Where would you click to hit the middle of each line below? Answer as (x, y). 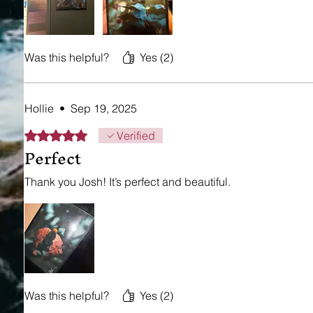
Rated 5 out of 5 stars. (78, 133)
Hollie (39, 108)
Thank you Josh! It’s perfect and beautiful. (128, 181)
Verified (136, 135)
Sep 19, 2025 (104, 108)
